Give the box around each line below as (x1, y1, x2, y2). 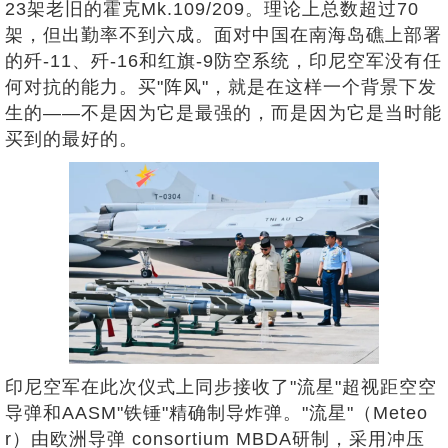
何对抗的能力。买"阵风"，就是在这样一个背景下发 (5, 77, 437, 98)
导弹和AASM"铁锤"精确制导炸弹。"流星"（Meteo (5, 402, 428, 423)
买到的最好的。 (5, 129, 138, 150)
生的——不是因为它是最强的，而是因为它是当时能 (5, 103, 442, 124)
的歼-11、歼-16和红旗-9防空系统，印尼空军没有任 (5, 51, 442, 72)
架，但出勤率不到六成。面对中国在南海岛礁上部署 (5, 25, 442, 46)
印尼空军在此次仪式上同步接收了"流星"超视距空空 (5, 376, 437, 397)
